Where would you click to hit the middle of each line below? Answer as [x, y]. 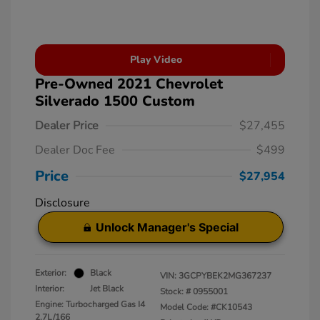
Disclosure [62, 203]
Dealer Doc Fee [75, 150]
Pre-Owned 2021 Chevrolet [129, 84]
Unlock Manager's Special [167, 227]
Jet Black [107, 289]
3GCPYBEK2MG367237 [225, 276]
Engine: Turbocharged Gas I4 [90, 304]
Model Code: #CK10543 [206, 307]
